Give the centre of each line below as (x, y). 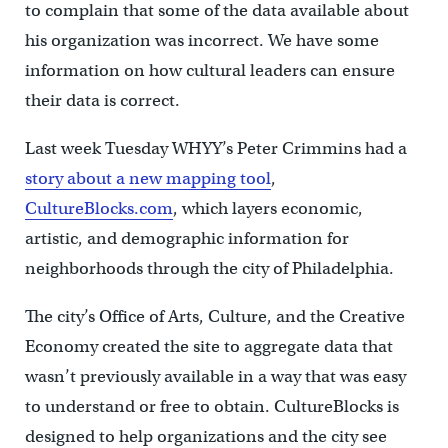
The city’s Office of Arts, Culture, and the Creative (214, 316)
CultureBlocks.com (98, 208)
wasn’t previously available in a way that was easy (215, 376)
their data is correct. (102, 100)
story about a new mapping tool (147, 178)
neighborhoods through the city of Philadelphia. (209, 268)
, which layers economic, (267, 208)
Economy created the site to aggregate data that (208, 346)
